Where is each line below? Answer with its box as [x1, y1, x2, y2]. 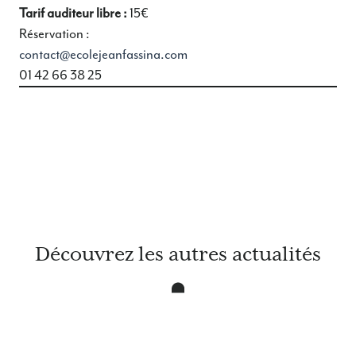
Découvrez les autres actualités [35, 242, 321, 265]
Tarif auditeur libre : [19, 4, 127, 21]
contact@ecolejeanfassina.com [19, 45, 188, 63]
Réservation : [19, 25, 90, 42]
